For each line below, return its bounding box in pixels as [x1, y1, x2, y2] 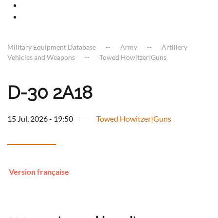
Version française [9, 167, 69, 177]
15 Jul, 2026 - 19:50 [7, 114, 73, 124]
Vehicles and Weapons [7, 53, 75, 62]
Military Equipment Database [7, 43, 96, 52]
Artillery [162, 43, 187, 52]
